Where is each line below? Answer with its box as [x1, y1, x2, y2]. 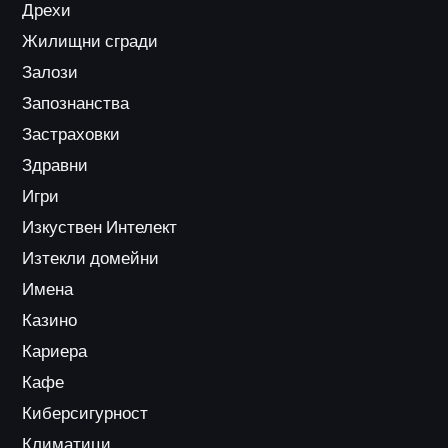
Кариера [22, 341, 88, 362]
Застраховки [22, 124, 121, 145]
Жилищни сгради [22, 31, 159, 52]
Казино [22, 310, 78, 331]
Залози [22, 62, 79, 83]
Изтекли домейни [22, 248, 160, 269]
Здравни [22, 155, 89, 176]
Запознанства [22, 93, 130, 114]
